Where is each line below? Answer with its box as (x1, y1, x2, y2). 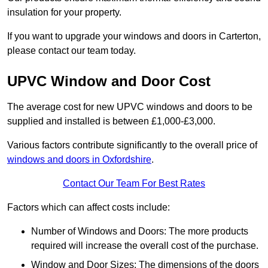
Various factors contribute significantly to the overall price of (7, 140, 257, 151)
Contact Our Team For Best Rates (63, 178, 205, 189)
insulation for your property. (7, 7, 121, 18)
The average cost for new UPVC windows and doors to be (7, 102, 252, 112)
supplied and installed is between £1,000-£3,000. (7, 116, 215, 127)
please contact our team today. (7, 45, 136, 56)
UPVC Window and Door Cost (7, 73, 211, 90)
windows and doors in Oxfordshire (7, 154, 151, 165)
